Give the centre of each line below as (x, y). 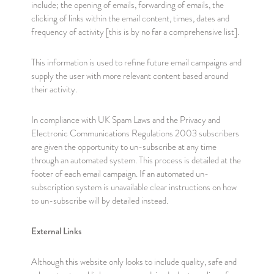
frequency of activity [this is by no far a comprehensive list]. (135, 32)
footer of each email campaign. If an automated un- (120, 174)
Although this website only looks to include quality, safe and (134, 262)
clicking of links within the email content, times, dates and (130, 18)
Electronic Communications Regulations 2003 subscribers (135, 133)
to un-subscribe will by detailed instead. (99, 201)
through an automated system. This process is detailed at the (136, 160)
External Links (56, 231)
